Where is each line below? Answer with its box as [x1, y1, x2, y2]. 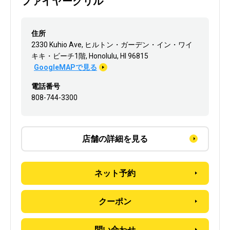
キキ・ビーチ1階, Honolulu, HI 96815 [31, 51, 148, 60]
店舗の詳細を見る [82, 133, 148, 144]
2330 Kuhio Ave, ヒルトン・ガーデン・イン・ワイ [31, 40, 193, 49]
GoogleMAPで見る [34, 63, 97, 71]
